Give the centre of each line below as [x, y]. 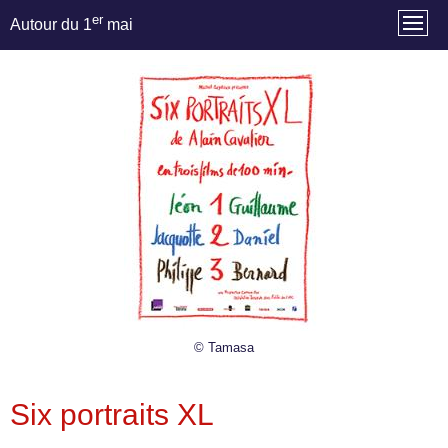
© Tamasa [224, 347]
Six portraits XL [112, 414]
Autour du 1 [51, 25]
